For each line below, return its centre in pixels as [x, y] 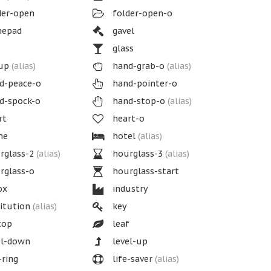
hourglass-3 [138, 154]
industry [129, 189]
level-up [129, 241]
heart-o [128, 119]
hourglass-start [145, 171]
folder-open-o [142, 13]
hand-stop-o [139, 101]
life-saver [133, 259]
